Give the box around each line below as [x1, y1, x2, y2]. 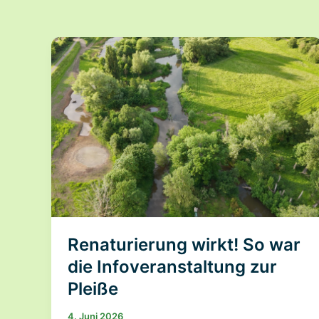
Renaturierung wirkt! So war [67, 234, 300, 255]
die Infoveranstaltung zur [67, 256, 277, 277]
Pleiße [67, 278, 118, 299]
